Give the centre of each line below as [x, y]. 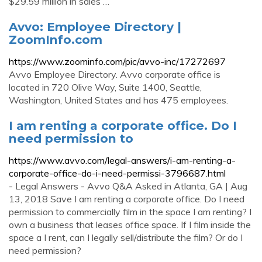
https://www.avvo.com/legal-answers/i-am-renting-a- [122, 160]
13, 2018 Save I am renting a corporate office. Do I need [127, 199]
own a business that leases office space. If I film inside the [130, 225]
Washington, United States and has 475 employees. [118, 100]
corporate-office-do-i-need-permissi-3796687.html [117, 173]
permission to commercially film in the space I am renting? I [130, 212]
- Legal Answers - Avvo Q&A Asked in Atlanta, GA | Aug [128, 186]
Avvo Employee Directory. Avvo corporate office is [115, 74]
